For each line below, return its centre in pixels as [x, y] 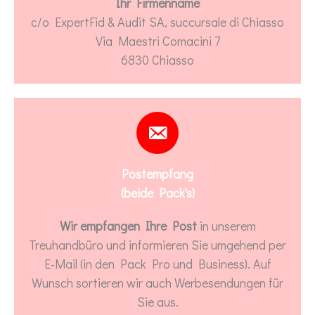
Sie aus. [157, 302]
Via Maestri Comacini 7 [157, 41]
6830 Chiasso [157, 60]
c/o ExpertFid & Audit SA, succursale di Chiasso [157, 22]
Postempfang [157, 174]
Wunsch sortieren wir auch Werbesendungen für [157, 283]
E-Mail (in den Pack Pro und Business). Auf [157, 264]
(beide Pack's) [157, 193]
